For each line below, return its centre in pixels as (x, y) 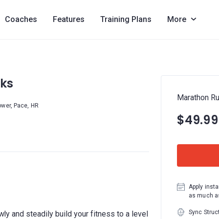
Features (68, 19)
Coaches (21, 19)
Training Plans (126, 19)
